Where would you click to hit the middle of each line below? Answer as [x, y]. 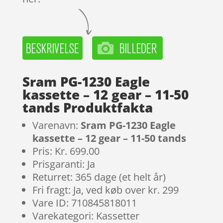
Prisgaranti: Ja [63, 164]
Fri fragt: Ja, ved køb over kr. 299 [105, 190]
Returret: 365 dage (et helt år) [99, 177]
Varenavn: [56, 125]
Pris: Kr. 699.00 [66, 151]
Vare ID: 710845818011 [84, 203]
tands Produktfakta [87, 107]
